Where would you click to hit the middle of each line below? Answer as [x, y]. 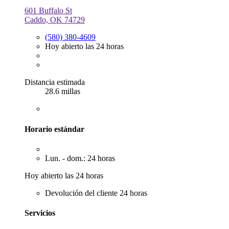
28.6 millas [63, 91]
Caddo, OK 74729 [55, 20]
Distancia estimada [55, 82]
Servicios [40, 213]
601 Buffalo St [48, 11]
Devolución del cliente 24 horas [96, 193]
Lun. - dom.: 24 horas [80, 158]
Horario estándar [54, 129]
